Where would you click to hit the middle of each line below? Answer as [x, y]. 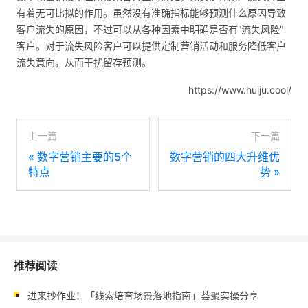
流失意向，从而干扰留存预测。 [84, 63]
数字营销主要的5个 [85, 157]
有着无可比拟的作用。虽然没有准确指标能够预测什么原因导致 [151, 13]
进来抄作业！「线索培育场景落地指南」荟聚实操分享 [143, 296]
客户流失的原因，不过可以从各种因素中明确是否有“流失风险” [150, 30]
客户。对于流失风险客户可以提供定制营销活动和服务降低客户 [151, 46]
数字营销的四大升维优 [225, 157]
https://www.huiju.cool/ [240, 90]
